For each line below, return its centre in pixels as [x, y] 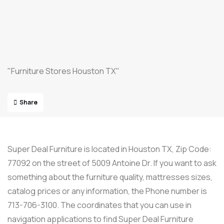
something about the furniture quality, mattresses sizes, [110, 177]
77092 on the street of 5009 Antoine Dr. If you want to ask [112, 163]
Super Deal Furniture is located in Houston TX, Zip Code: [109, 149]
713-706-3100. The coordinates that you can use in [99, 205]
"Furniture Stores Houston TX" [63, 71]
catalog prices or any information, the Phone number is [107, 191]
